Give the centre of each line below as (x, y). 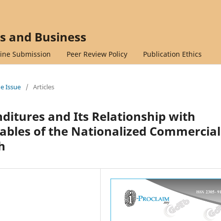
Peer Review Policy (97, 54)
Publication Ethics (172, 54)
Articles (44, 87)
